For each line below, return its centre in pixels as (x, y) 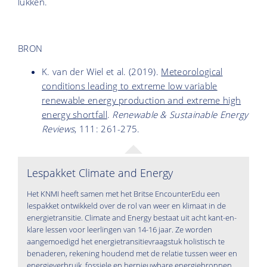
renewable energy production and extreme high (142, 100)
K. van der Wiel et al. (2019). (102, 71)
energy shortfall (74, 114)
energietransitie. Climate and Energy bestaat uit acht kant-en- (132, 217)
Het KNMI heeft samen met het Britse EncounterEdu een (123, 193)
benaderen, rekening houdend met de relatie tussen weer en (132, 253)
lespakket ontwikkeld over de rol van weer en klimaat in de (126, 205)
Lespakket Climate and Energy (100, 173)
